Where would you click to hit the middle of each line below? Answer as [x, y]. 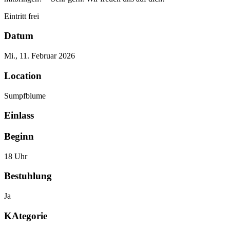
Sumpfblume [25, 95]
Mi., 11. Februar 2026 [40, 56]
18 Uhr [16, 156]
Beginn [19, 136]
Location [23, 75]
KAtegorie [26, 216]
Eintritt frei [22, 16]
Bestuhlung [28, 176]
